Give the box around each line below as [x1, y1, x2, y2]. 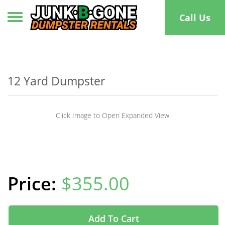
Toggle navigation [15, 10, 85, 22]
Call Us [179, 11, 210, 24]
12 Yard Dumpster [8, 73, 105, 89]
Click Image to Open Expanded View [56, 110, 169, 120]
